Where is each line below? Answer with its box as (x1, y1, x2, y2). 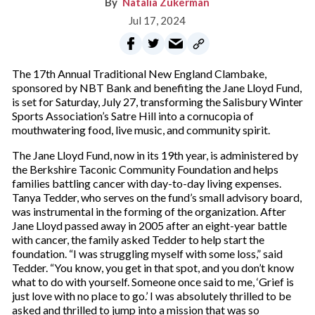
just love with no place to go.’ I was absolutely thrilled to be (11, 289, 291, 303)
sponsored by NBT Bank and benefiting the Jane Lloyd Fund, (11, 81, 302, 95)
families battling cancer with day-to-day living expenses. (11, 176, 281, 191)
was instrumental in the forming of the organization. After (11, 205, 286, 219)
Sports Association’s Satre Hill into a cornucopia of (11, 109, 254, 123)
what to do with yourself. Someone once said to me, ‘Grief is (11, 275, 294, 289)
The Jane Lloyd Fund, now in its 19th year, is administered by (11, 148, 298, 162)
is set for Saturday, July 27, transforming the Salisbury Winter (11, 95, 303, 109)
